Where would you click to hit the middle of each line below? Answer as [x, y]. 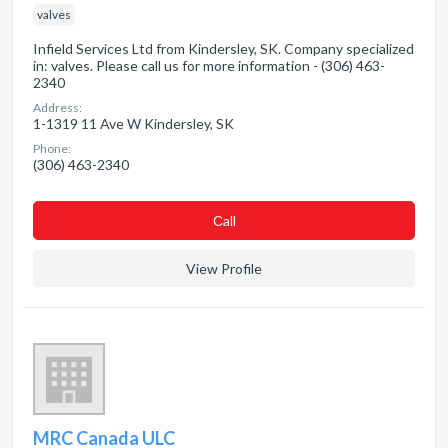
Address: [57, 107]
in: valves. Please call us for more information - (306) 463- [209, 65]
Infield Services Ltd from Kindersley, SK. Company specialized [223, 48]
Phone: [52, 148]
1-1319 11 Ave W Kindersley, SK [133, 123]
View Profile [224, 268]
